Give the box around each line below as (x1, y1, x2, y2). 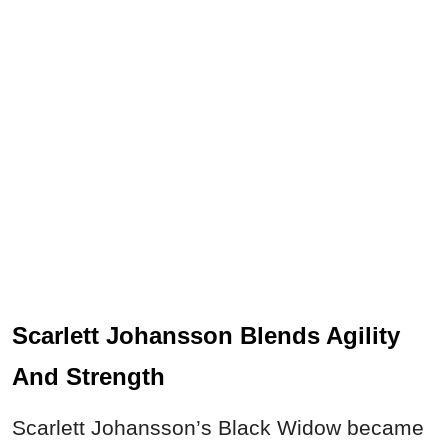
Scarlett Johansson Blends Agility (12, 321, 400, 349)
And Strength (12, 362, 165, 390)
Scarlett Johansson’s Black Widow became (12, 415, 424, 439)
